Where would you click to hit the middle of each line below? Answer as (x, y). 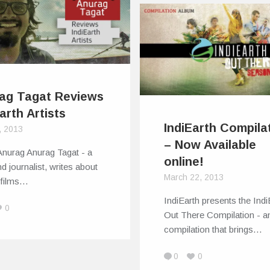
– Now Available (210, 144)
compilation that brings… (213, 229)
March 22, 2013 (194, 177)
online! (184, 161)
